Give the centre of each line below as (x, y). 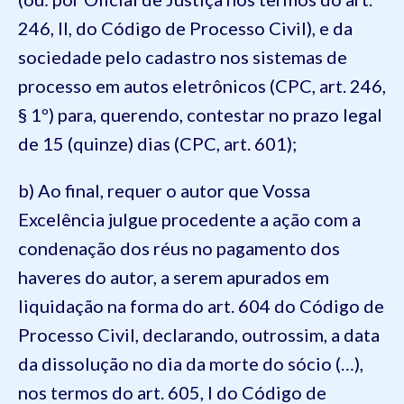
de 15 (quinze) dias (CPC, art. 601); (157, 143)
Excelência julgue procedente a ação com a (189, 219)
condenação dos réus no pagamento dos (179, 248)
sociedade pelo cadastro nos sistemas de (183, 56)
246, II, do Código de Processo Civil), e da (185, 28)
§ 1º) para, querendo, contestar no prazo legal (200, 114)
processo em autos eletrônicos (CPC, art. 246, (202, 85)
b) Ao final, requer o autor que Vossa (164, 190)
